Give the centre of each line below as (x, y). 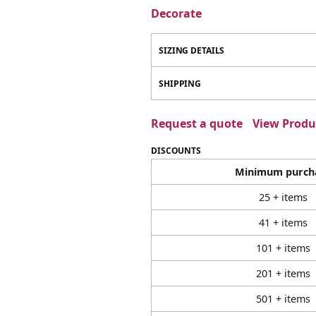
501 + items (283, 299)
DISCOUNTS (176, 151)
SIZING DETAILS (192, 50)
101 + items (283, 248)
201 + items (283, 273)
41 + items (283, 223)
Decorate (176, 13)
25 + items (283, 197)
